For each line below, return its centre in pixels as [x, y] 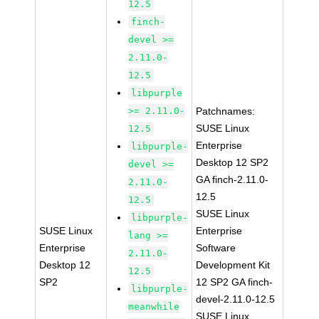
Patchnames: [226, 111]
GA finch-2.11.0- [232, 179]
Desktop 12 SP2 [232, 162]
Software [216, 248]
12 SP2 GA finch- [235, 282]
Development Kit [233, 265]
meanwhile [154, 307]
